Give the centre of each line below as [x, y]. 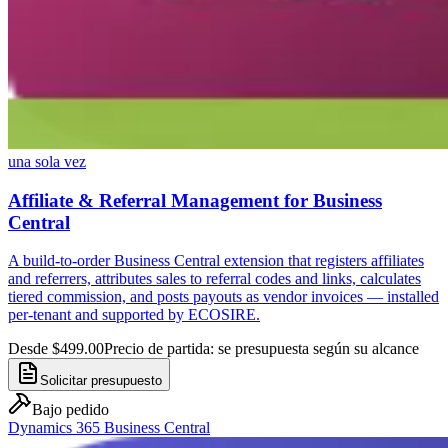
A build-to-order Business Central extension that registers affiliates [216, 261]
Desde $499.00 [56, 349]
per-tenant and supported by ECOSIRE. [134, 315]
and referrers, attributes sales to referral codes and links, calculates [214, 279]
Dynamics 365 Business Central [109, 428]
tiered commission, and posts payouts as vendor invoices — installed [223, 297]
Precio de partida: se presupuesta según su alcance [261, 349]
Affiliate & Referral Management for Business [195, 200]
